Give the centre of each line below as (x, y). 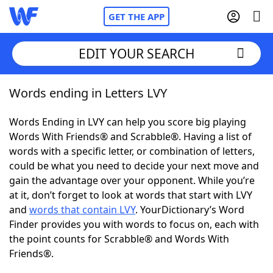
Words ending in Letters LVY (88, 93)
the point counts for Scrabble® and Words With (119, 239)
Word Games (65, 259)
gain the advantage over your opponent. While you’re (132, 180)
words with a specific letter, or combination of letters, (132, 151)
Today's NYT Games (80, 225)
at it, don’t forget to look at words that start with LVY (131, 195)
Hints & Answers (165, 225)
